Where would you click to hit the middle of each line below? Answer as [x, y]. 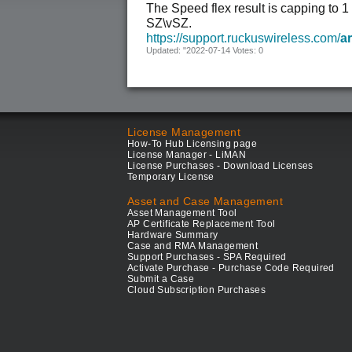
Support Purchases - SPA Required [207, 257]
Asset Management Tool [182, 213]
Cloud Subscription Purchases [197, 290]
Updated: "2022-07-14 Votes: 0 [205, 50]
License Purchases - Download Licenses [220, 166]
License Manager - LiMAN [187, 155]
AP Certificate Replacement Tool [202, 224]
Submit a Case [161, 279]
